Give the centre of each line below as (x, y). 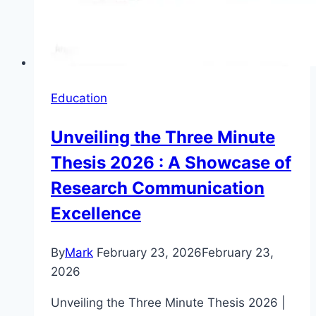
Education (79, 98)
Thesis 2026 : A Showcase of (171, 163)
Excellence (96, 214)
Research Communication (158, 188)
